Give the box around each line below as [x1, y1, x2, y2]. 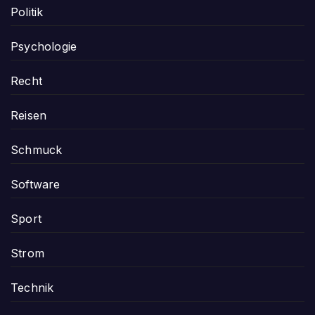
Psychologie [11, 39, 77, 53]
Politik [11, 4, 44, 19]
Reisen [11, 108, 47, 122]
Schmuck [11, 142, 63, 157]
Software [11, 176, 60, 191]
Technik [11, 280, 54, 295]
